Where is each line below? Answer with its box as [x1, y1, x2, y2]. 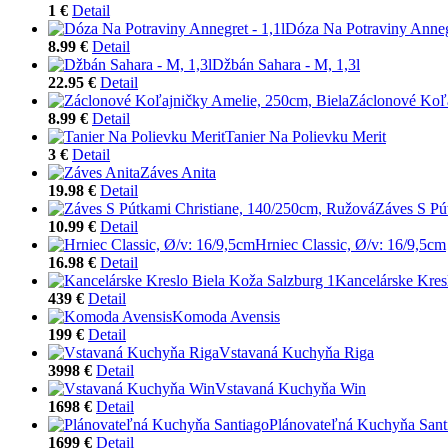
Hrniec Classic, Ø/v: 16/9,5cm [255, 235, 446, 253]
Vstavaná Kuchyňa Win [215, 379, 366, 397]
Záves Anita [140, 163, 216, 181]
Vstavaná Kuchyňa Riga [219, 343, 374, 361]
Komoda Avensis [172, 307, 280, 325]
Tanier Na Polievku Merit [225, 127, 386, 145]
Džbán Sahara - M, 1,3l [212, 55, 360, 73]
